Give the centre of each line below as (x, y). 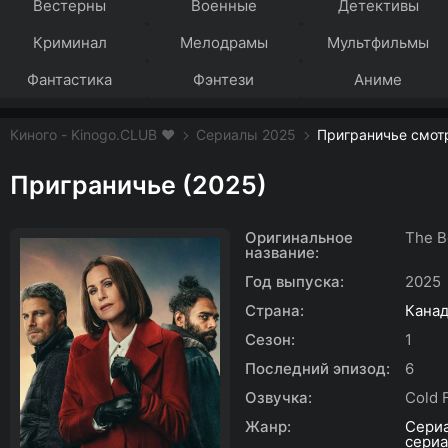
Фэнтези (224, 79)
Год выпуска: (294, 281)
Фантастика (70, 79)
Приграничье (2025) (138, 185)
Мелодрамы (223, 42)
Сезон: (270, 339)
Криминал (69, 42)
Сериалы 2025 (246, 134)
